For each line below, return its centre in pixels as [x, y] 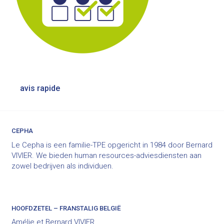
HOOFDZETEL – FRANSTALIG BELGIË [66, 208]
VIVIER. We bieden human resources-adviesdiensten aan [106, 155]
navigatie [30, 97]
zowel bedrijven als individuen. [62, 166]
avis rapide [40, 88]
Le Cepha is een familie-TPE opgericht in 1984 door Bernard [112, 145]
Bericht [25, 84]
